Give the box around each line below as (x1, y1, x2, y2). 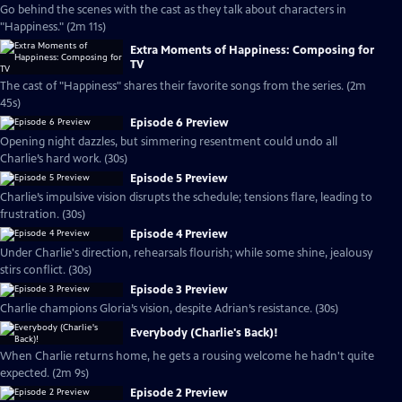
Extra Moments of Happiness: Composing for (130, 42, 374, 57)
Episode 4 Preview (130, 227, 228, 241)
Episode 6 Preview (130, 116, 229, 130)
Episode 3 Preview (130, 283, 228, 297)
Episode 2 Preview (130, 386, 228, 400)
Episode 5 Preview (130, 171, 228, 186)
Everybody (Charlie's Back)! (130, 326, 278, 340)
